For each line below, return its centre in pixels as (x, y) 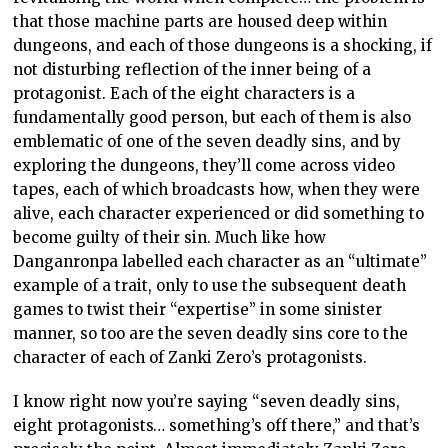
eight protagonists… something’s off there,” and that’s (217, 425)
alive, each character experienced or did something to (219, 213)
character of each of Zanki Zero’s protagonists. (190, 357)
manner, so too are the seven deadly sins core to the (211, 333)
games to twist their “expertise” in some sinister (198, 309)
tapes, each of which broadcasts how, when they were (217, 189)
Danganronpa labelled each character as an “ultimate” (220, 261)
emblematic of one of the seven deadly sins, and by (207, 141)
